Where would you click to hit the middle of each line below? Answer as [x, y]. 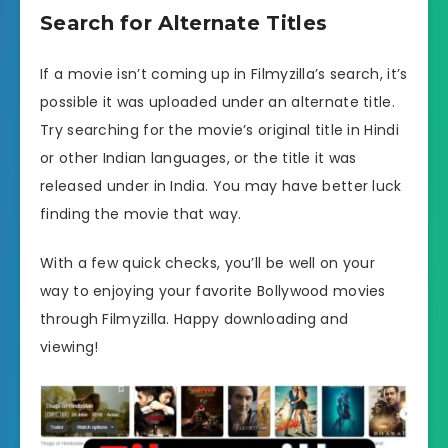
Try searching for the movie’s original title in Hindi [219, 130]
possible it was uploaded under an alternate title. [217, 102]
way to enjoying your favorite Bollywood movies [213, 290]
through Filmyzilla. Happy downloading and [194, 318]
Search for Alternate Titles [184, 22]
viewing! [69, 346]
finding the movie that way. [141, 214]
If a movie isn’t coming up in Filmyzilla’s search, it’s [224, 74]
